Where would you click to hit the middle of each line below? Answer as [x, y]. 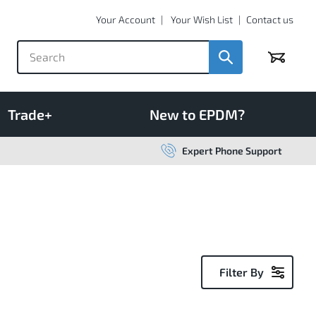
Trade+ [30, 114]
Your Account [126, 19]
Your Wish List [202, 19]
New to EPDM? [197, 114]
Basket [286, 60]
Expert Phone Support [232, 150]
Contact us [270, 19]
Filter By [242, 272]
